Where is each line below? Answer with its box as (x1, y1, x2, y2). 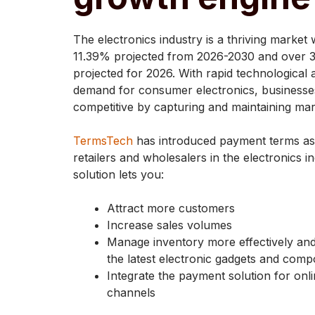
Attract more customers (107, 201, 235, 215)
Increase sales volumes (107, 218, 232, 232)
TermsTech (73, 134, 133, 148)
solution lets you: (73, 167, 164, 181)
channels (107, 285, 155, 300)
